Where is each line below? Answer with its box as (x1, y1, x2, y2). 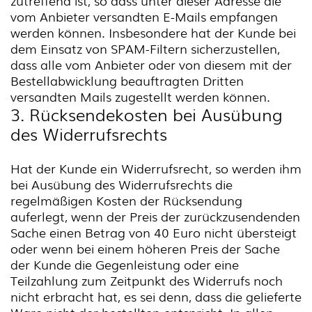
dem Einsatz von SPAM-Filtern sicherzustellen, (10, 39, 280, 57)
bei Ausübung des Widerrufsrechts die (10, 175, 233, 193)
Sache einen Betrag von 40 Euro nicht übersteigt (10, 223, 297, 241)
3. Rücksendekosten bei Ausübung (10, 102, 283, 126)
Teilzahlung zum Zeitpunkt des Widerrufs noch (10, 271, 283, 289)
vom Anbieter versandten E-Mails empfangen (10, 7, 278, 25)
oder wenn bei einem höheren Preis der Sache (10, 239, 280, 257)
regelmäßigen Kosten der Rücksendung (10, 191, 242, 209)
